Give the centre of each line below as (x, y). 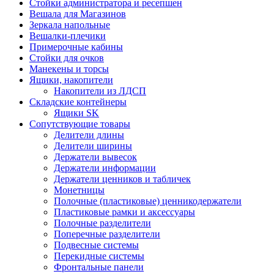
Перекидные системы (99, 256)
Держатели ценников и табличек (122, 179)
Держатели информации (105, 168)
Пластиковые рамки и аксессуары (124, 212)
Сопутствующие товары (80, 124)
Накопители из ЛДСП (100, 91)
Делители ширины (93, 146)
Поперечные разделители (107, 234)
